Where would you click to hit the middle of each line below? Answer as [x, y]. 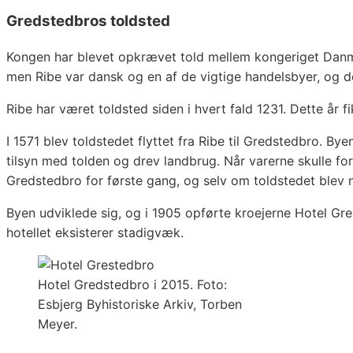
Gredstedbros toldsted [88, 20]
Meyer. [58, 323]
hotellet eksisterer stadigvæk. [95, 232]
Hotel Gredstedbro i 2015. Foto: [132, 284]
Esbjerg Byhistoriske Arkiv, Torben [140, 304]
